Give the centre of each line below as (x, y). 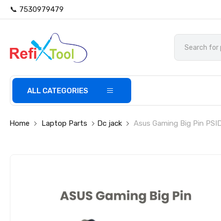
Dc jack (110, 123)
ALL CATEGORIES (58, 91)
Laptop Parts (65, 123)
